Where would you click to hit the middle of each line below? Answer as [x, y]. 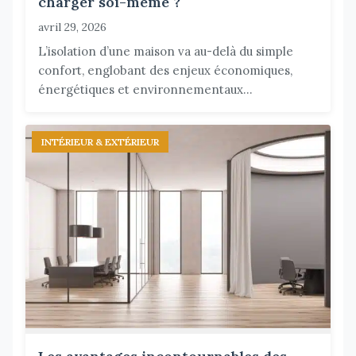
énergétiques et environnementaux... [145, 89]
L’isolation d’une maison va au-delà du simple [166, 51]
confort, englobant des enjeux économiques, [165, 70]
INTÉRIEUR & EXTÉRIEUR [100, 141]
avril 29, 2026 [72, 27]
